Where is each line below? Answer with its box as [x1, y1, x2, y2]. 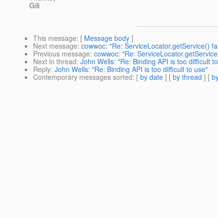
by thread [173, 72, 202, 82]
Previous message [33, 49, 90, 59]
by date [140, 72, 163, 82]
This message [33, 33, 76, 43]
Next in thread [33, 56, 76, 67]
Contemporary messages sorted [33, 72, 132, 82]
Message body [84, 33, 129, 43]
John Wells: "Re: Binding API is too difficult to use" [54, 64, 208, 74]
